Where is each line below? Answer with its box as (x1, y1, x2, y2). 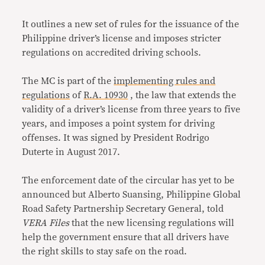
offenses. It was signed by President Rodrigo (22, 133, 210, 143)
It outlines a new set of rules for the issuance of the (22, 20, 240, 29)
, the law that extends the (128, 91, 237, 100)
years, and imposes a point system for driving (22, 119, 215, 128)
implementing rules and (114, 76, 216, 86)
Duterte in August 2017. (22, 147, 121, 157)
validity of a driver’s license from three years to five (22, 105, 241, 114)
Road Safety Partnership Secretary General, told (22, 204, 224, 214)
